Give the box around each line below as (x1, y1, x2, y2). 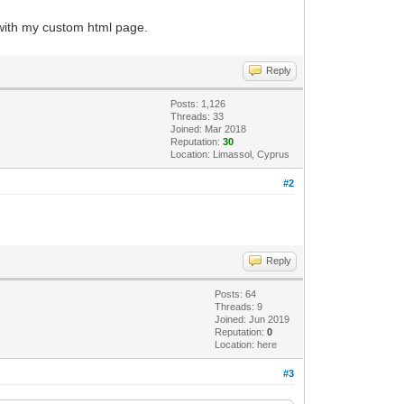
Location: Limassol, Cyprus (170, 148, 290, 160)
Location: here (215, 338, 278, 350)
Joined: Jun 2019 (215, 313, 290, 325)
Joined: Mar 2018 (170, 123, 247, 134)
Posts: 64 (215, 288, 257, 299)
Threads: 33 (170, 110, 225, 122)
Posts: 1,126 (170, 97, 226, 109)
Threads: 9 (215, 300, 263, 312)
